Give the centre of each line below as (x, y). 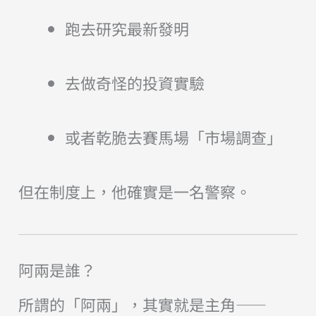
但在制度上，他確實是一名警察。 (134, 192)
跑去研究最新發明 (127, 29)
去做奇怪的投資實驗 (134, 83)
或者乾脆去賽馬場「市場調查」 (173, 137)
